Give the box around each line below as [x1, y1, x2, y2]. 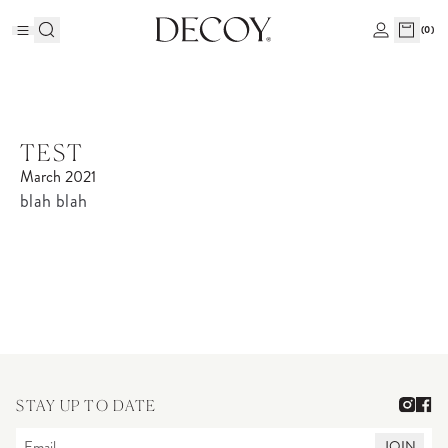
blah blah [20, 188, 88, 214]
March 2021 [20, 165, 96, 188]
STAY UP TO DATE [16, 395, 157, 415]
